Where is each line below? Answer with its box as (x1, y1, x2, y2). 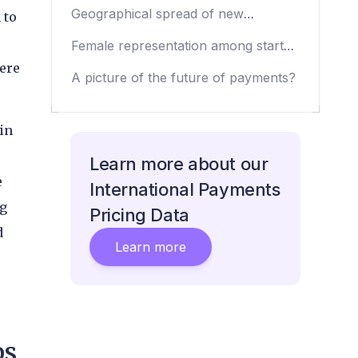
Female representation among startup (71, 37, 300, 54)
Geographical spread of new (71, 5, 244, 22)
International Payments (89, 178, 280, 200)
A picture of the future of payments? (71, 69, 296, 86)
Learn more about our (89, 153, 268, 174)
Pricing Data (89, 204, 189, 225)
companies (71, 24, 137, 41)
